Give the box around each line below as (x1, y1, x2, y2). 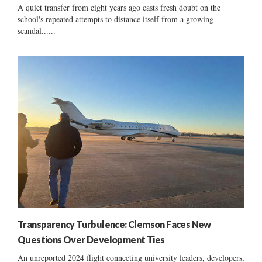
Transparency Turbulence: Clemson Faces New (18, 218, 211, 230)
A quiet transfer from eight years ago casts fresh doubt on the (18, 1, 220, 13)
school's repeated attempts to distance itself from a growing (18, 13, 213, 25)
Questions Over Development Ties (18, 233, 165, 245)
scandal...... (18, 25, 56, 36)
